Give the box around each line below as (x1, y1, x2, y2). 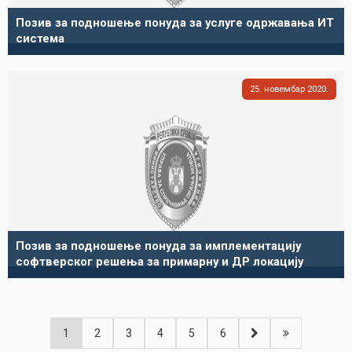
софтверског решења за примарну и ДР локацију (16, 255, 303, 269)
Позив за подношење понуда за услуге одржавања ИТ (16, 16, 334, 30)
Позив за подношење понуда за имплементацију (16, 239, 301, 253)
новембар (262, 83, 307, 94)
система (16, 31, 64, 46)
